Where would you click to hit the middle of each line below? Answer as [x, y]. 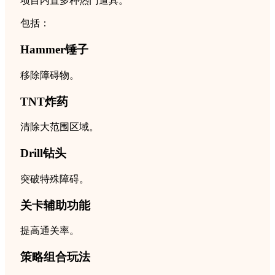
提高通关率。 [50, 231]
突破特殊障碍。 [55, 179]
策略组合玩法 [55, 257]
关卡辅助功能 [55, 205]
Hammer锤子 [54, 50]
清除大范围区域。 [60, 127]
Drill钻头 [43, 153]
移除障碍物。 [50, 75]
